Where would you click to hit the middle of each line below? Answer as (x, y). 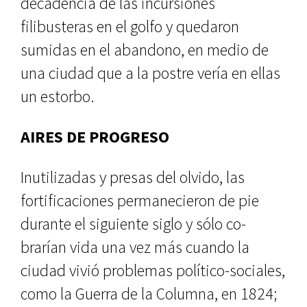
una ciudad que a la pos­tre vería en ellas (150, 73)
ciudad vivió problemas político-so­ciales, (153, 270)
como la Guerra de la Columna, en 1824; (149, 294)
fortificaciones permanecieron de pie (140, 200)
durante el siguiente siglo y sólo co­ (133, 224)
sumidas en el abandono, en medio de (145, 50)
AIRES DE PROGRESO (95, 137)
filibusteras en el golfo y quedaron (130, 26)
